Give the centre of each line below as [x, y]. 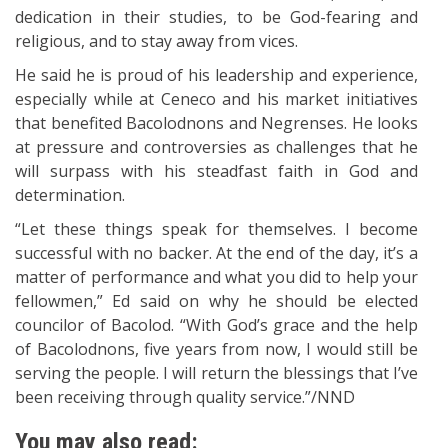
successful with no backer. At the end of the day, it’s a [216, 253]
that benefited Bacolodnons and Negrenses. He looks [216, 123]
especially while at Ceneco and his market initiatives [216, 99]
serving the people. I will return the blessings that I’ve [216, 373]
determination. [70, 195]
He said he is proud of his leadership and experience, [216, 75]
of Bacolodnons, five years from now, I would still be [216, 349]
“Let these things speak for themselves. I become [216, 229]
